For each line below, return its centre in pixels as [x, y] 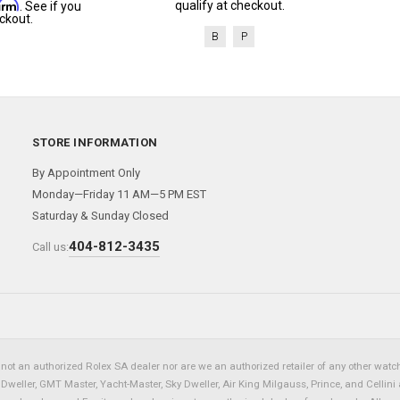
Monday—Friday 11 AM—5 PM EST [119, 194]
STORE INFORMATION [95, 142]
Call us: [50, 247]
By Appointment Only [86, 173]
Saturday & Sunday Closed [100, 216]
